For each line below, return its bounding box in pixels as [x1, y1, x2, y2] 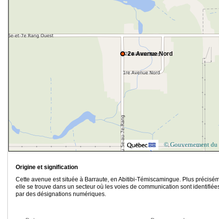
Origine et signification [16, 164, 78, 171]
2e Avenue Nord [128, 50, 173, 58]
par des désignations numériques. [16, 191, 106, 198]
